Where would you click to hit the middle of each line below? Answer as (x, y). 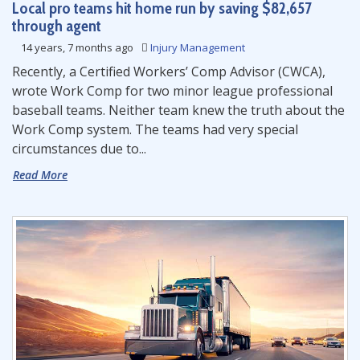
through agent (57, 26)
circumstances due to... (79, 149)
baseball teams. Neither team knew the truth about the (178, 110)
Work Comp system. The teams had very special (155, 129)
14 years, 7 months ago (77, 47)
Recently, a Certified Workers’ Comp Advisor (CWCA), (169, 72)
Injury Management (198, 47)
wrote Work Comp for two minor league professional (172, 91)
